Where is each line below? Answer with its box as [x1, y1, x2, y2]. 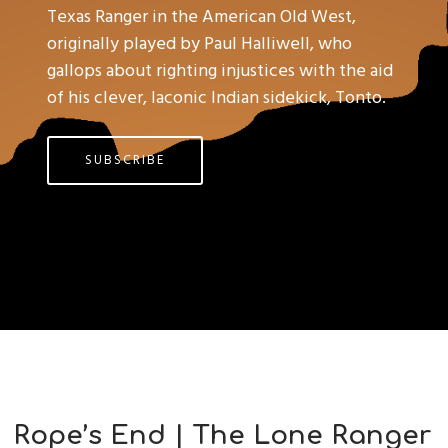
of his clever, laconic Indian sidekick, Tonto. [47, 83, 387, 113]
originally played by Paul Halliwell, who [47, 29, 353, 59]
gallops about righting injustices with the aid [47, 56, 394, 86]
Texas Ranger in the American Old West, [47, 2, 357, 32]
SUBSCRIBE [85, 149, 166, 172]
